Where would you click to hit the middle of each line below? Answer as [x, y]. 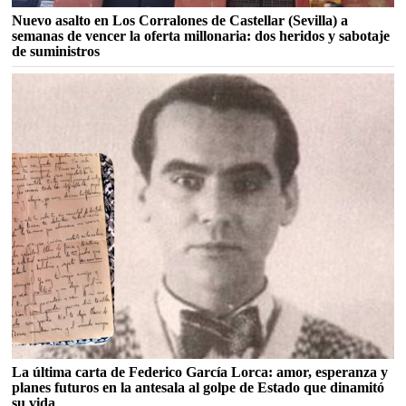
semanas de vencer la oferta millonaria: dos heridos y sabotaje [201, 35]
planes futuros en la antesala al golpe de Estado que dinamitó [198, 388]
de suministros [56, 51]
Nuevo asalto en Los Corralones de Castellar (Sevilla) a [180, 20]
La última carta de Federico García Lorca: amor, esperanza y [200, 372]
